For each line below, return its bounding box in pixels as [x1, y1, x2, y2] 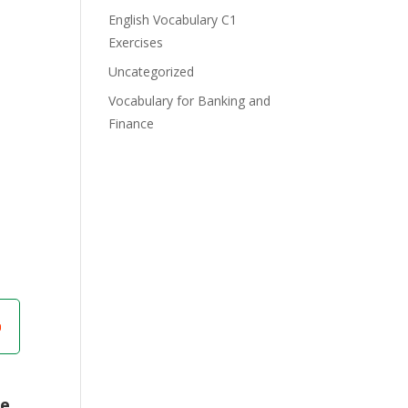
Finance [108, 115, 155, 132]
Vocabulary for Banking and [108, 92, 271, 109]
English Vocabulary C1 [108, 11, 238, 28]
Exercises [108, 34, 164, 51]
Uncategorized [108, 63, 195, 80]
